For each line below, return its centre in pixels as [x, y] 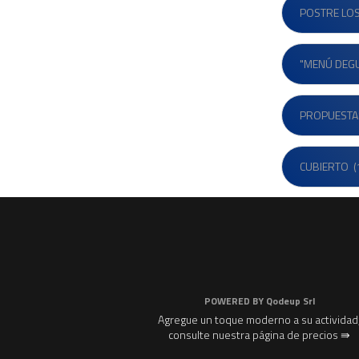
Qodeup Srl [290, 301]
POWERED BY [235, 301]
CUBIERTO [324, 166]
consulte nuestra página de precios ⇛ [260, 335]
